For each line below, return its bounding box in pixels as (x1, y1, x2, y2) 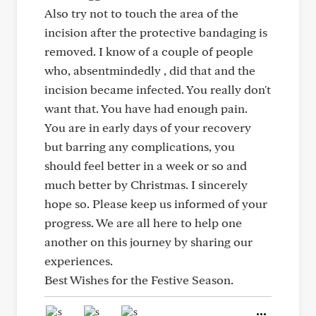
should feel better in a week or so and (44, 158, 247, 173)
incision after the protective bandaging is (44, 25, 267, 39)
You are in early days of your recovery (44, 120, 251, 135)
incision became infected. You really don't (44, 82, 271, 97)
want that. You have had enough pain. (44, 101, 248, 116)
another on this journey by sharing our (44, 234, 253, 249)
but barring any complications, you (44, 139, 235, 154)
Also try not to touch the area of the (44, 6, 238, 20)
